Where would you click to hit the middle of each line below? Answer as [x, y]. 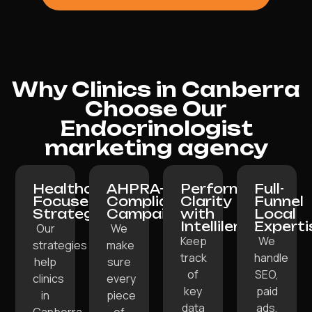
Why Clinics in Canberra [156, 90]
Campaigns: [151, 214]
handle [271, 258]
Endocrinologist [156, 129]
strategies [60, 245]
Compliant [146, 202]
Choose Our [156, 109]
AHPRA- [135, 189]
